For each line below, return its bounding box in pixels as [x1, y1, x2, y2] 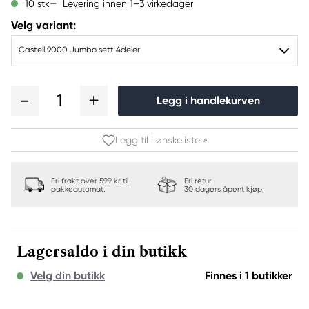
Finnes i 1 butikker [205, 269, 292, 282]
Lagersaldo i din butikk [17, 241, 187, 261]
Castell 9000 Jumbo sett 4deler [19, 45, 140, 54]
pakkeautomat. [51, 185, 106, 194]
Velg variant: [11, 19, 76, 32]
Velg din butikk [30, 269, 105, 282]
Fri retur [184, 177, 212, 186]
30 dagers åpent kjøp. [184, 185, 264, 194]
